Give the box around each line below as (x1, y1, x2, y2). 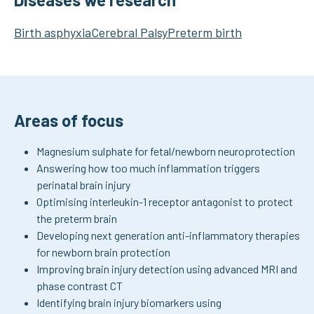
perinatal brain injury (36, 178, 130, 191)
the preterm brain (36, 212, 117, 225)
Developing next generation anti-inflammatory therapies (36, 228, 300, 242)
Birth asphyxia (14, 25, 91, 40)
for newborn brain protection (36, 245, 170, 259)
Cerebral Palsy (91, 25, 168, 40)
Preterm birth (168, 25, 242, 40)
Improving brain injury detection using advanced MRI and (36, 262, 297, 275)
